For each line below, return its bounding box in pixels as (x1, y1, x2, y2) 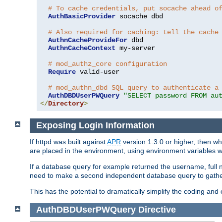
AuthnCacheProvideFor (48, 36, 127, 45)
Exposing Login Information (36, 120, 155, 131)
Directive (138, 205, 176, 215)
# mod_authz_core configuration (48, 60, 167, 68)
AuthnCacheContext (48, 44, 115, 53)
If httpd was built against (30, 137, 107, 146)
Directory (48, 100, 84, 108)
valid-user (76, 68, 119, 76)
